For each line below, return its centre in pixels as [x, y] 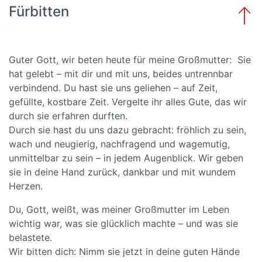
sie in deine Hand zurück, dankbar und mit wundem [122, 172]
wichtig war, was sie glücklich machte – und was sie [123, 223]
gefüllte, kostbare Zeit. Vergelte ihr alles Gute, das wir [128, 102]
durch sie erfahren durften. [68, 116]
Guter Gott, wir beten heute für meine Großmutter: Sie [130, 60]
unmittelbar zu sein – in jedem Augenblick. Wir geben [126, 158]
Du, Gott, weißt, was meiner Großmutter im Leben [119, 209]
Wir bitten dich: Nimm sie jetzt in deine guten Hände [124, 251]
